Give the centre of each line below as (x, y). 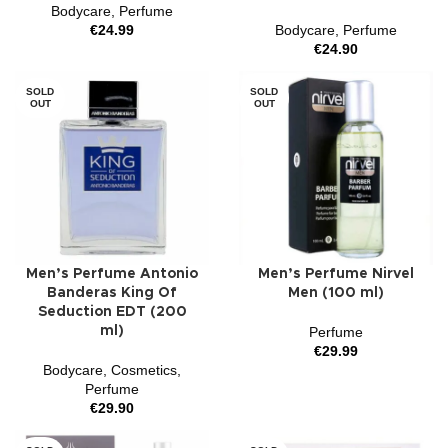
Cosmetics (144, 370)
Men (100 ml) (336, 293)
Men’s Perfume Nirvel (336, 274)
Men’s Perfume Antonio (112, 274)
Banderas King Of (112, 293)
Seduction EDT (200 (112, 312)
